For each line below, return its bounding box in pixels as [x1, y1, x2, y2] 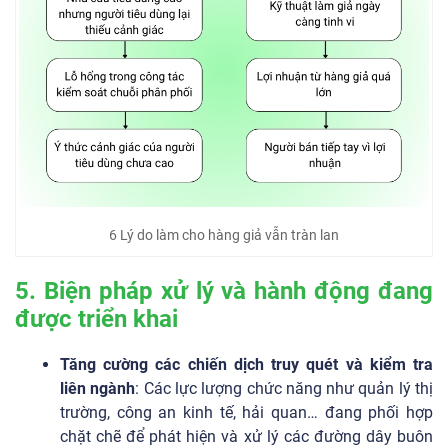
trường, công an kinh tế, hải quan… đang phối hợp [60, 402, 433, 422]
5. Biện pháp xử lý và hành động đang [15, 276, 433, 305]
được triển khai [15, 304, 178, 333]
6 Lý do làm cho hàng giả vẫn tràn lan [109, 226, 339, 243]
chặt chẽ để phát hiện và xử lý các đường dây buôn [60, 426, 433, 446]
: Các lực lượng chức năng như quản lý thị [135, 378, 434, 398]
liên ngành [60, 378, 136, 398]
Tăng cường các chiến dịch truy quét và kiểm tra [60, 354, 433, 374]
